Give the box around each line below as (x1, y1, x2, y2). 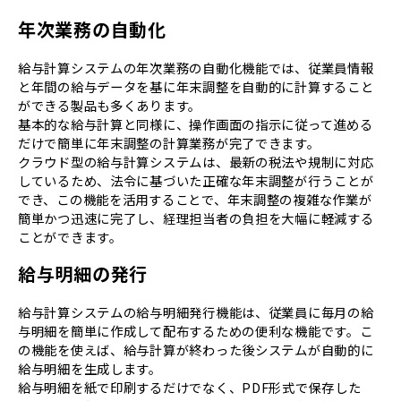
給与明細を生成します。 (18, 358, 162, 378)
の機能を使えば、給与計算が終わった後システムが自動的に (18, 339, 374, 359)
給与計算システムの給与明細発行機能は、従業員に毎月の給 (18, 302, 374, 321)
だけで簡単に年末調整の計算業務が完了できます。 (18, 132, 320, 152)
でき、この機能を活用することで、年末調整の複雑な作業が (18, 189, 372, 209)
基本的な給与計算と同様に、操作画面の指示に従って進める (18, 114, 373, 133)
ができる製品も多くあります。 (18, 95, 202, 115)
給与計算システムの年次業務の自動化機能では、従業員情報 (18, 57, 374, 77)
